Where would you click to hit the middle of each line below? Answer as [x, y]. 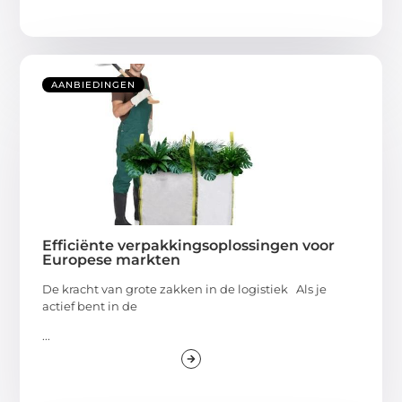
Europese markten [112, 259]
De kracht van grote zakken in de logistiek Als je [185, 288]
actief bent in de [90, 306]
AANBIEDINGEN [94, 84]
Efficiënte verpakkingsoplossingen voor [189, 245]
